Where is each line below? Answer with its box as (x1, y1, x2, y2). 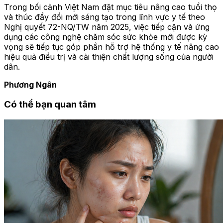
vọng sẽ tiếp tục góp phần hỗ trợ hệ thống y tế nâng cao (4, 41, 219, 52)
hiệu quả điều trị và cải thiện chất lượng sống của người (4, 51, 214, 62)
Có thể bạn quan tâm (4, 99, 96, 111)
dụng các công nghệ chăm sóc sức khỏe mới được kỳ (4, 31, 207, 42)
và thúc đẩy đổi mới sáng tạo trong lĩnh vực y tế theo (4, 11, 205, 22)
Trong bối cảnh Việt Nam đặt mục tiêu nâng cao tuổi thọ (4, 1, 217, 12)
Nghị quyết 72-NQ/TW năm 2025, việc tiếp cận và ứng (4, 21, 210, 32)
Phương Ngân (4, 79, 57, 90)
